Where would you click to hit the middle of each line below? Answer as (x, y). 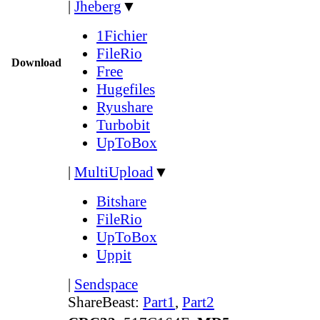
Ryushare (125, 107)
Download (36, 62)
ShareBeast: (105, 302)
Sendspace (106, 284)
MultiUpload (114, 172)
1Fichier (122, 35)
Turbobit (123, 125)
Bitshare (121, 201)
